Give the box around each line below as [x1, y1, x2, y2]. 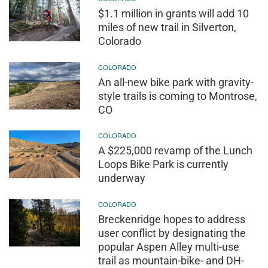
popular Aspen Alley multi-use [98, 240, 240, 253]
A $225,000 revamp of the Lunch [98, 144, 253, 157]
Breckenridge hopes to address [98, 212, 246, 226]
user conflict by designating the [98, 226, 246, 239]
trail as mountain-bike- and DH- [98, 254, 245, 267]
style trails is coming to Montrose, [98, 89, 258, 102]
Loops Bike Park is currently [98, 158, 229, 171]
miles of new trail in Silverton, [98, 21, 237, 34]
